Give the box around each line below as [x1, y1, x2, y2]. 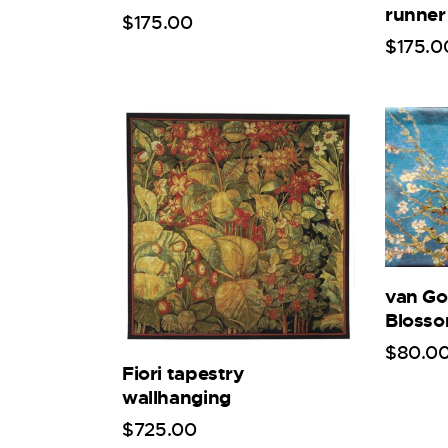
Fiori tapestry [122, 361, 244, 387]
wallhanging [122, 385, 231, 411]
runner [384, 2, 446, 28]
